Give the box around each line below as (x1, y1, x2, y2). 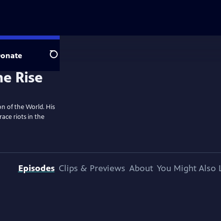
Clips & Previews (58, 163, 125, 174)
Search (49, 55, 74, 65)
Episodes (18, 163, 55, 174)
